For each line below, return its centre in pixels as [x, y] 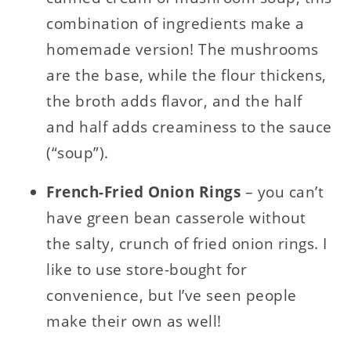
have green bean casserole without [176, 218]
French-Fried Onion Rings [146, 192]
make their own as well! [134, 322]
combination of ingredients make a [175, 24]
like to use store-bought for [147, 270]
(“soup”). [78, 153]
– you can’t [284, 192]
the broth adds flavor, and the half [174, 101]
